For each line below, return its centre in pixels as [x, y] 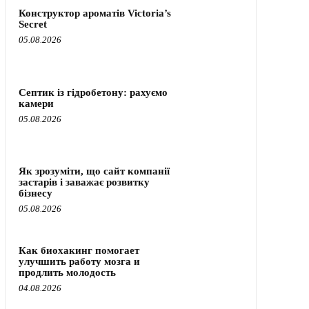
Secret [32, 24]
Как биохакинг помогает [79, 250]
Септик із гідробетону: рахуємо [93, 92]
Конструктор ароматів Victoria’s [94, 13]
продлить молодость [67, 272]
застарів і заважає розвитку [84, 182]
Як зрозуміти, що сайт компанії [94, 171]
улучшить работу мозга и [79, 261]
